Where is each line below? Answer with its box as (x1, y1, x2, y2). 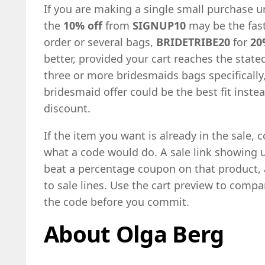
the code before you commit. (44, 195, 189, 209)
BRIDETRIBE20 (156, 35, 230, 50)
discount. (44, 101, 91, 116)
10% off (63, 18, 102, 33)
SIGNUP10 (132, 18, 186, 33)
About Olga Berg (44, 218, 224, 250)
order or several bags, (44, 35, 156, 50)
